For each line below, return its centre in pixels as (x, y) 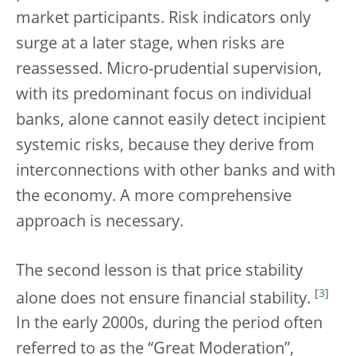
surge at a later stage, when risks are (150, 44)
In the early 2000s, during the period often (169, 325)
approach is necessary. (100, 222)
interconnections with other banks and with (176, 171)
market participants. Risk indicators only (163, 19)
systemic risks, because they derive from (165, 146)
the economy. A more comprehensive (154, 197)
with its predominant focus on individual (164, 95)
